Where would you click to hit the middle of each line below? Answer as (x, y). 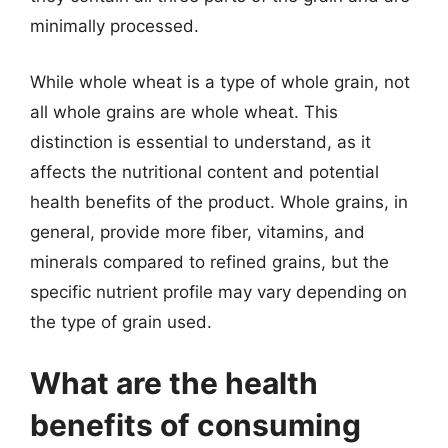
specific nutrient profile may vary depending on (218, 291)
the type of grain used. (121, 321)
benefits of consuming (195, 425)
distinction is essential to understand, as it (200, 141)
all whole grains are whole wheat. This (184, 111)
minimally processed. (114, 26)
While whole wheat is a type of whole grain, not (220, 81)
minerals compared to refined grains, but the (209, 261)
